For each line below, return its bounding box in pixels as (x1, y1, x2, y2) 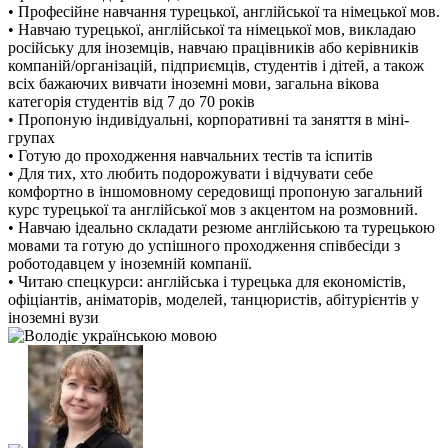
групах (8, 128, 55, 146)
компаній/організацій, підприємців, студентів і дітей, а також (8, 56, 424, 74)
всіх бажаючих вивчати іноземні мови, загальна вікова (8, 74, 379, 92)
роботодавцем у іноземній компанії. (8, 254, 252, 272)
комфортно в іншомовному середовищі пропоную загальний (8, 182, 423, 200)
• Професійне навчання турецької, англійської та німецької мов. (8, 2, 440, 20)
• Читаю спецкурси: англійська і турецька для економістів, (8, 272, 406, 290)
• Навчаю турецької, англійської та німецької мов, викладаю (8, 20, 416, 38)
